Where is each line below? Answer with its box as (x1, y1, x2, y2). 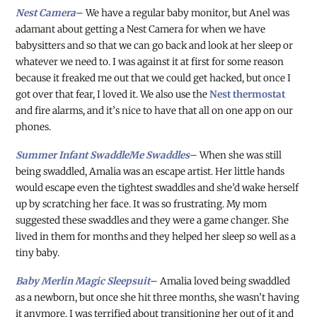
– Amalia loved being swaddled (150, 275, 291, 288)
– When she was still (190, 149, 282, 162)
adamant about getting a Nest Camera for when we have (16, 23, 266, 36)
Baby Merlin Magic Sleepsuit (16, 275, 151, 288)
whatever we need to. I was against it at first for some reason (16, 56, 284, 69)
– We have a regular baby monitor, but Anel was (76, 7, 290, 20)
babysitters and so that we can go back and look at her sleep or (16, 40, 294, 52)
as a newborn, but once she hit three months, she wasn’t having (16, 292, 300, 304)
